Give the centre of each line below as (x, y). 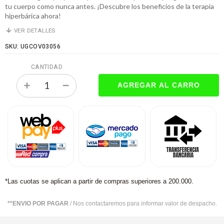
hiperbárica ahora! (33, 16)
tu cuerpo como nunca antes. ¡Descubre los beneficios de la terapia (109, 6)
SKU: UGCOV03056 (33, 46)
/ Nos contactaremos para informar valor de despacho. (143, 203)
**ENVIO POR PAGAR (38, 203)
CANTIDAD (46, 67)
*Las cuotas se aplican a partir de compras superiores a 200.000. (99, 181)
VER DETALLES (34, 31)
